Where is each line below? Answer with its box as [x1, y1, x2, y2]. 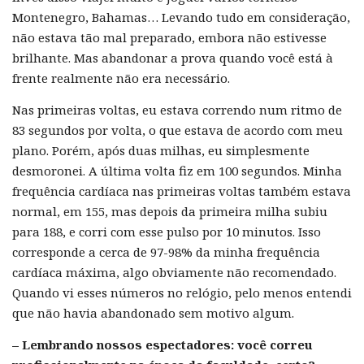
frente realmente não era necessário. [12, 69, 230, 86]
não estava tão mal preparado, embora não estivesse [12, 28, 327, 45]
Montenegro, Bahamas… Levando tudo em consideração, [12, 8, 350, 25]
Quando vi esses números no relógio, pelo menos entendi [12, 284, 352, 301]
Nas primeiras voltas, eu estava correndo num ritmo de [12, 101, 342, 118]
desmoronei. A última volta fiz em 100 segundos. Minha [12, 162, 342, 179]
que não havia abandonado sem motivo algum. [12, 304, 294, 321]
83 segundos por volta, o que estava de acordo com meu [12, 121, 343, 138]
